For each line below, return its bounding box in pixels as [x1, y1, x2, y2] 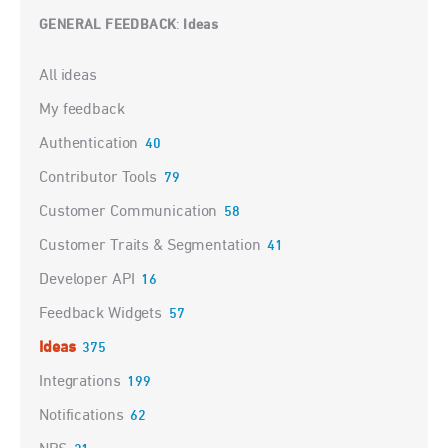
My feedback [39, 102, 125, 119]
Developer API [39, 272, 135, 289]
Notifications [39, 408, 124, 425]
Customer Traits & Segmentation [39, 238, 261, 255]
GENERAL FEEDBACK [39, 17, 177, 35]
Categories [39, 63, 93, 76]
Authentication [39, 136, 139, 153]
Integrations [39, 374, 121, 391]
